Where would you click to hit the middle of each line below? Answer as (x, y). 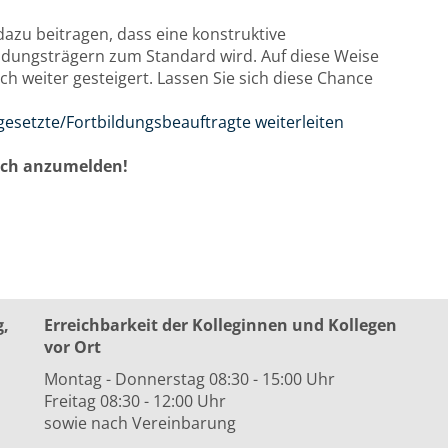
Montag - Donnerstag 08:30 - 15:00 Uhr (189, 379)
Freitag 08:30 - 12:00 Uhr (135, 401)
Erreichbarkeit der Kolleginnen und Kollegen (220, 325)
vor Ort (72, 347)
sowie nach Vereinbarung (140, 423)
